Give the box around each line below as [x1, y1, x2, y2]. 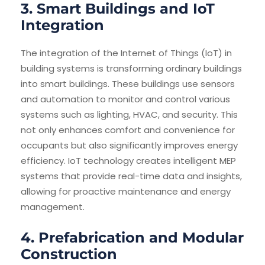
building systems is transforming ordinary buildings [21, 62, 242, 75]
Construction [21, 245, 117, 263]
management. [21, 201, 85, 214]
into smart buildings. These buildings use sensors [21, 77, 235, 91]
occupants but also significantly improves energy [21, 139, 238, 152]
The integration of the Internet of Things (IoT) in [21, 47, 232, 60]
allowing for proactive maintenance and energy [21, 185, 231, 198]
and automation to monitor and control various [21, 93, 230, 106]
